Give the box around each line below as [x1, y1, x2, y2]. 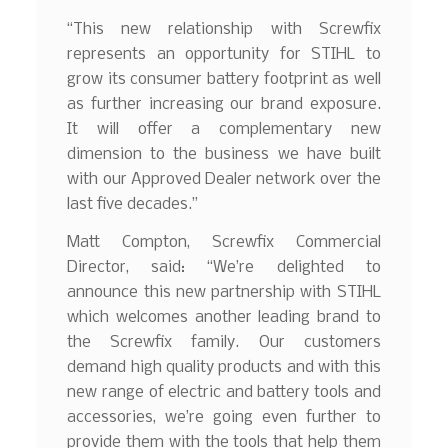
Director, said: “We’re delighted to [67, 258, 381, 276]
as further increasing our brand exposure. [67, 95, 381, 113]
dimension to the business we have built [67, 145, 381, 163]
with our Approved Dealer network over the [67, 170, 381, 188]
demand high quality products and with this [67, 358, 381, 376]
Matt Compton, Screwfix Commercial [67, 233, 381, 251]
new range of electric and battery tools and [67, 383, 381, 401]
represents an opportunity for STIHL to [67, 45, 381, 63]
